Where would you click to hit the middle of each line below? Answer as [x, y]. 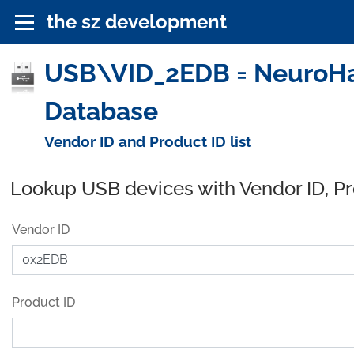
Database [101, 111]
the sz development [137, 22]
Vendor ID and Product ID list [147, 141]
